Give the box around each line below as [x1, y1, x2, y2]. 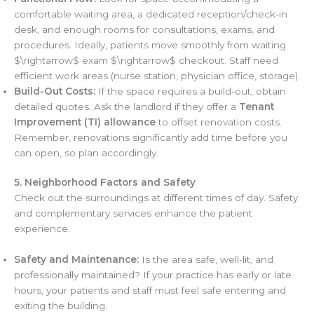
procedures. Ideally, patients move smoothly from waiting [14, 39, 286, 50]
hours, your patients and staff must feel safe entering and [14, 285, 286, 296]
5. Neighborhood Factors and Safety [14, 177, 196, 189]
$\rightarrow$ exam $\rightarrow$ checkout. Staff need [14, 54, 278, 66]
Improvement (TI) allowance [14, 116, 156, 128]
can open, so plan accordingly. [14, 146, 158, 158]
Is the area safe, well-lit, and [139, 254, 273, 266]
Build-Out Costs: [14, 85, 95, 97]
